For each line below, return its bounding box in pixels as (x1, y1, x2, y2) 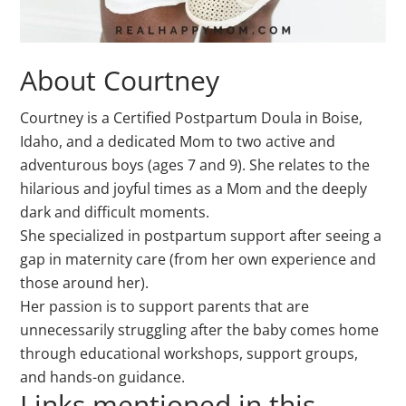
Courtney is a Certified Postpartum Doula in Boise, (20, 107, 363, 128)
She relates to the (249, 154, 371, 175)
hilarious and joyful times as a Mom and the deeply (20, 178, 368, 198)
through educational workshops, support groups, (20, 343, 359, 363)
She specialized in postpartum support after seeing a (20, 225, 382, 246)
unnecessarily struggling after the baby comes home (20, 319, 380, 340)
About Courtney (20, 61, 220, 99)
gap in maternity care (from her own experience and (20, 248, 377, 269)
